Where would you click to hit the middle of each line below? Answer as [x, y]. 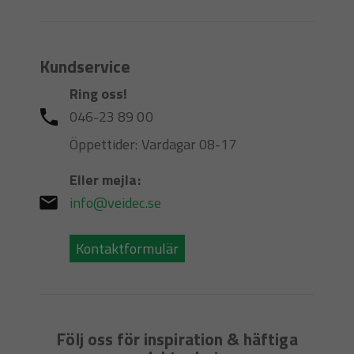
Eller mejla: [105, 179]
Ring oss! [98, 93]
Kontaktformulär [127, 248]
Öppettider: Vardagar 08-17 [153, 144]
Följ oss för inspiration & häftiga [177, 339]
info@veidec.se [115, 202]
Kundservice [85, 66]
